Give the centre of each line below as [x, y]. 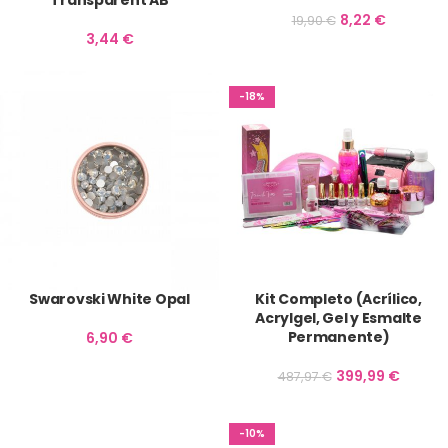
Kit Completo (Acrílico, [338, 299]
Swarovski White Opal [109, 299]
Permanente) [338, 337]
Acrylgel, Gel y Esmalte [338, 318]
